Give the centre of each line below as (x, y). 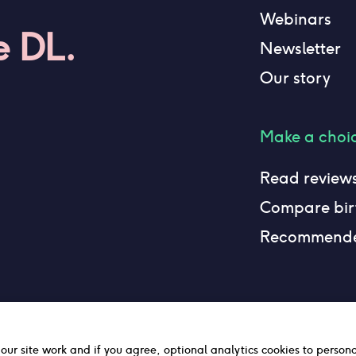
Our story (295, 78)
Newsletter (300, 48)
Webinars (295, 19)
